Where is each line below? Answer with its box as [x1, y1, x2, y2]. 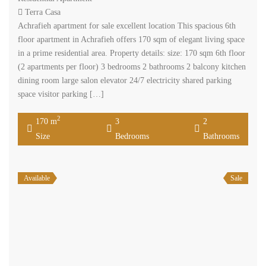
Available [24, 173, 50, 182]
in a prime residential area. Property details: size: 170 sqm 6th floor [18, 48, 245, 58]
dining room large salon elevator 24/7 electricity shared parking [18, 75, 232, 85]
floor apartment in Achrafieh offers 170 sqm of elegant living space [18, 34, 245, 44]
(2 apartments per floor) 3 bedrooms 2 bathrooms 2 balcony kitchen [18, 62, 246, 71]
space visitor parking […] [18, 89, 104, 99]
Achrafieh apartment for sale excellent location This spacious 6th [18, 21, 236, 30]
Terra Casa [25, 7, 61, 17]
